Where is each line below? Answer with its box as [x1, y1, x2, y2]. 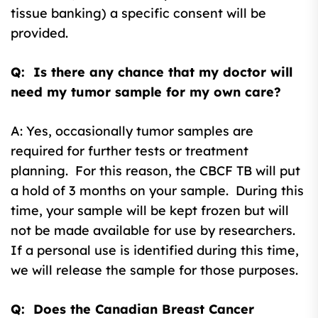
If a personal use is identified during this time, [11, 241, 299, 258]
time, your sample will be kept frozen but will [11, 202, 289, 219]
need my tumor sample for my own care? [11, 83, 281, 100]
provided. [11, 24, 68, 41]
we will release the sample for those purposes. [11, 261, 298, 278]
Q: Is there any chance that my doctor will [11, 63, 292, 80]
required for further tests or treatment [11, 142, 248, 159]
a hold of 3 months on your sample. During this [11, 182, 304, 199]
